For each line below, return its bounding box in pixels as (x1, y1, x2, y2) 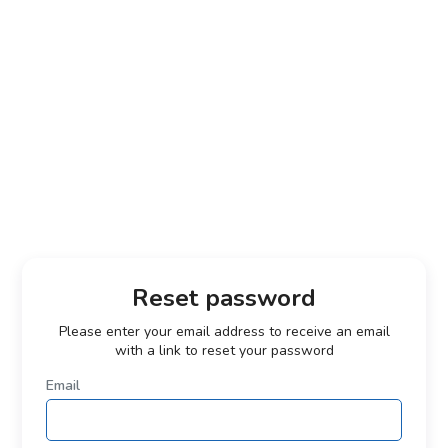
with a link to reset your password (114, 340, 334, 360)
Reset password (132, 281, 316, 314)
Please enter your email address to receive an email (58, 321, 390, 341)
